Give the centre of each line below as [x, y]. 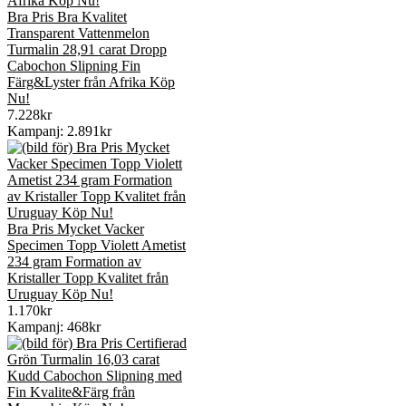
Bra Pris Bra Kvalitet [67, 17]
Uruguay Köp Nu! [60, 295]
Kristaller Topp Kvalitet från [88, 278]
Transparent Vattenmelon [78, 34]
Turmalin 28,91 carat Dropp [87, 50]
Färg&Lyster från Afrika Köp [91, 82]
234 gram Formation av [74, 262]
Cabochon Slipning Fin [74, 66]
